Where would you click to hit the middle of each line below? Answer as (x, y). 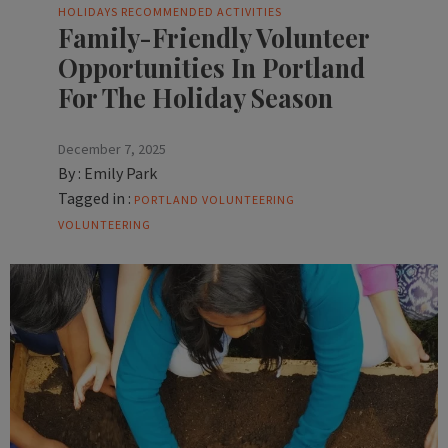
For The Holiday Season (195, 98)
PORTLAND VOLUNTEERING (214, 200)
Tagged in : (94, 198)
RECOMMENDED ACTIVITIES (201, 12)
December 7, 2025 (112, 149)
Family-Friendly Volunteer (213, 38)
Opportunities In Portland (211, 68)
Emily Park (120, 173)
